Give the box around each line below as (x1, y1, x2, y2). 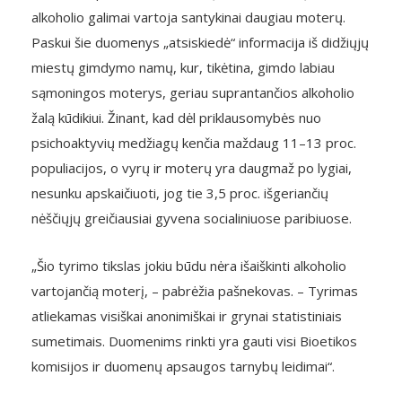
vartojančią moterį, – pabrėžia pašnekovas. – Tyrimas (31, 282, 358, 300)
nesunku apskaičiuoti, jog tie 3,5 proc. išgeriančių (31, 184, 328, 202)
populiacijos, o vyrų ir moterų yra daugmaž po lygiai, (31, 159, 352, 177)
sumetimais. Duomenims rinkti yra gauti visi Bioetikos (31, 332, 357, 350)
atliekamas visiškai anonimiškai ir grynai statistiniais (31, 307, 342, 325)
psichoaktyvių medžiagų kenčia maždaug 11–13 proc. (31, 134, 356, 152)
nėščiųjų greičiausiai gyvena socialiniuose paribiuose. (31, 209, 352, 227)
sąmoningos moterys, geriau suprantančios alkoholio (31, 83, 354, 101)
